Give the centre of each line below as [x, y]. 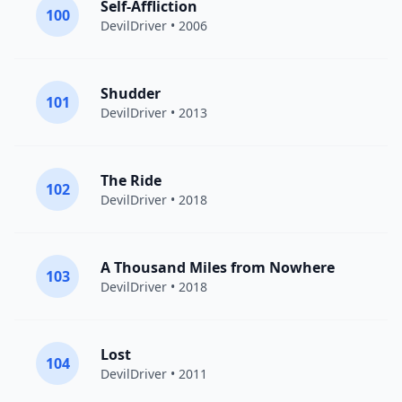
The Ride [131, 180]
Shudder [131, 93]
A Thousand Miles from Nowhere [218, 267]
